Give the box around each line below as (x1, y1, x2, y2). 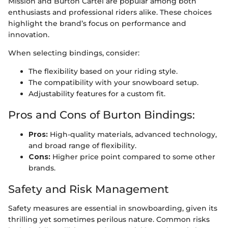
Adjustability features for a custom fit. (28, 89, 165, 98)
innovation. (8, 30, 49, 39)
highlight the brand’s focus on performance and (8, 19, 186, 28)
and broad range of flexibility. (28, 140, 136, 150)
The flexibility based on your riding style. (28, 67, 178, 76)
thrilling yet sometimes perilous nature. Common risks (8, 215, 210, 224)
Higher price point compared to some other (50, 152, 215, 161)
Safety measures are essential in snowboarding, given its (8, 204, 217, 213)
